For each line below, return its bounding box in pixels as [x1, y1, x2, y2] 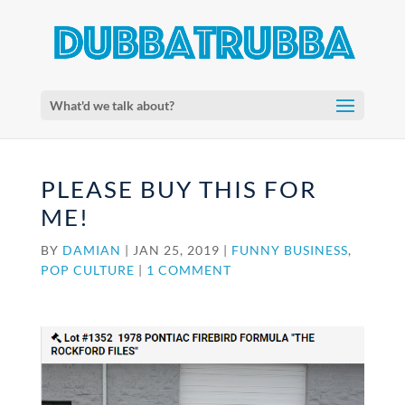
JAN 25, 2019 [132, 242, 220, 258]
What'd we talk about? [49, 98, 174, 113]
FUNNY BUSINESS [231, 242, 348, 258]
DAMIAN [61, 242, 121, 258]
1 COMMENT [146, 262, 231, 278]
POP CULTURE [40, 262, 135, 278]
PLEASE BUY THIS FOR [40, 174, 317, 203]
